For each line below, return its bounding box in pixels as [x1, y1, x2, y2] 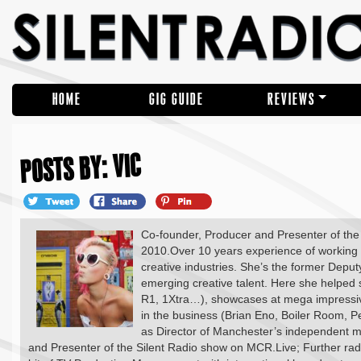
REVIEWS [267, 90, 315, 108]
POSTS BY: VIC [19, 147, 143, 189]
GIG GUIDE [148, 90, 204, 108]
